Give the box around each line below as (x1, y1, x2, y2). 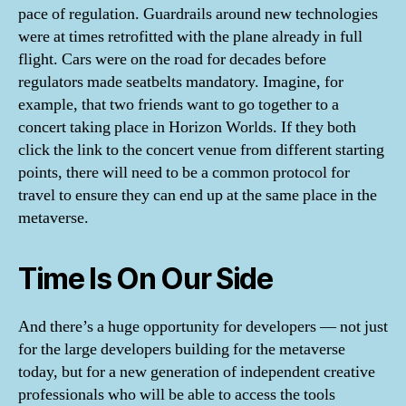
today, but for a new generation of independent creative (18, 362, 375, 382)
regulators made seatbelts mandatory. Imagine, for (18, 72, 343, 92)
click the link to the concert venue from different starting (18, 140, 384, 160)
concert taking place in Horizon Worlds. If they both (18, 117, 356, 138)
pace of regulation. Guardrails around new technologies (18, 4, 378, 24)
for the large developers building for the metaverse (18, 339, 345, 360)
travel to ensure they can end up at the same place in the (18, 185, 377, 206)
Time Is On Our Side (18, 261, 273, 296)
